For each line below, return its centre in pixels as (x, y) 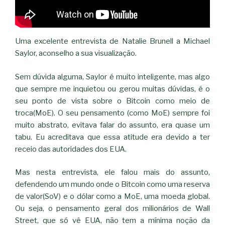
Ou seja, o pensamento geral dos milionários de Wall (113, 209)
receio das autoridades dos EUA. (71, 149)
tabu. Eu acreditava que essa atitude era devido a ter (113, 137)
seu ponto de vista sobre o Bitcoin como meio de (113, 101)
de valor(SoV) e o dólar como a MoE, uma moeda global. (113, 197)
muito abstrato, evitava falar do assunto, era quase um (113, 125)
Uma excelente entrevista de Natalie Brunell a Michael (113, 41)
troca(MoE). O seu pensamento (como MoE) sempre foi (113, 113)
